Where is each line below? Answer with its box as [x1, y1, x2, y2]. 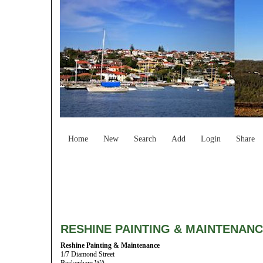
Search [134, 134, 156, 143]
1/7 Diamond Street [60, 250, 114, 258]
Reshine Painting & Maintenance [60, 241, 160, 249]
